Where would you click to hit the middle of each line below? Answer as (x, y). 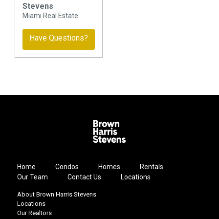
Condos (67, 167)
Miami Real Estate (50, 15)
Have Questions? (59, 38)
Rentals (152, 167)
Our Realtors (34, 213)
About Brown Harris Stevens (57, 195)
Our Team (33, 177)
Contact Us (84, 177)
